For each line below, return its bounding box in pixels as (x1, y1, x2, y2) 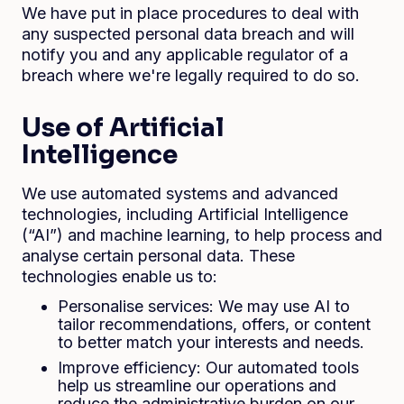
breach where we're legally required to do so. (22, 66, 360, 85)
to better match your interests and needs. (58, 333, 364, 352)
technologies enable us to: (22, 267, 217, 286)
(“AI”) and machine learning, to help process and (22, 225, 382, 244)
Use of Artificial (22, 112, 225, 143)
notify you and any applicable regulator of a (22, 45, 348, 64)
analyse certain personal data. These (22, 246, 295, 265)
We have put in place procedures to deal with (22, 4, 359, 23)
